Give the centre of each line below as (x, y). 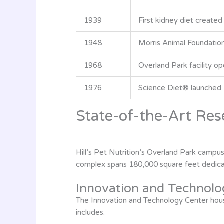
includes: (90, 212)
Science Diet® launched (180, 88)
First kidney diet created (180, 20)
